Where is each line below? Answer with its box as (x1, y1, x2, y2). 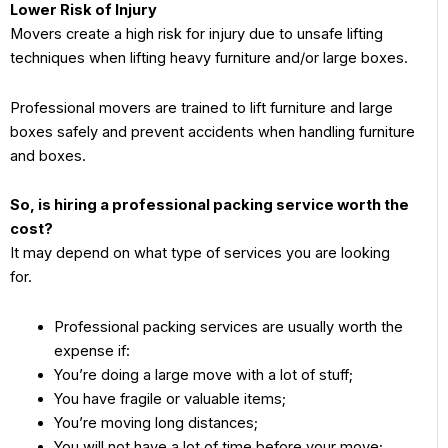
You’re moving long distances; (53, 413, 258, 432)
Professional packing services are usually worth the (53, 317, 403, 336)
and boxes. (10, 146, 90, 165)
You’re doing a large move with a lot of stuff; (53, 365, 353, 384)
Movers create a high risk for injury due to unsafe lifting (10, 25, 383, 44)
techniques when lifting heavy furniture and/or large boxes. (10, 49, 412, 68)
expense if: (53, 341, 134, 360)
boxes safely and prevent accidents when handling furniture (10, 122, 415, 141)
